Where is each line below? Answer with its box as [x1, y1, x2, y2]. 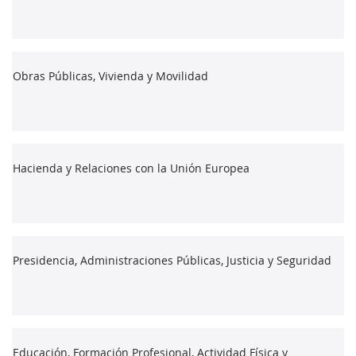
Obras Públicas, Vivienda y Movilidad [13, 68, 208, 83]
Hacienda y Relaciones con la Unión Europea [13, 160, 250, 176]
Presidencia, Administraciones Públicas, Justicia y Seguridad [13, 252, 331, 268]
